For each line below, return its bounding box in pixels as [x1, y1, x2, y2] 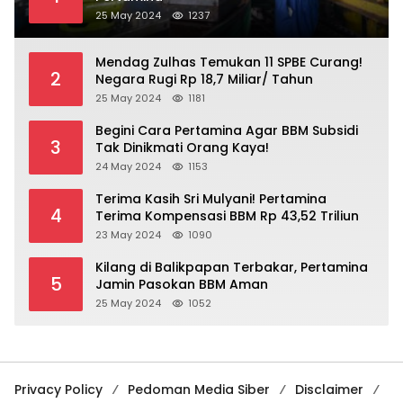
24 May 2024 [95, 159, 161, 175]
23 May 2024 [95, 228, 161, 243]
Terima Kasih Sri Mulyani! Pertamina [95, 190, 327, 209]
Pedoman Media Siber [128, 381, 270, 399]
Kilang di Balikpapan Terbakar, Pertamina [95, 258, 368, 277]
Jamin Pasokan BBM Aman [95, 275, 268, 294]
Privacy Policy [14, 381, 103, 399]
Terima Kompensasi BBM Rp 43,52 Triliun [95, 207, 359, 226]
